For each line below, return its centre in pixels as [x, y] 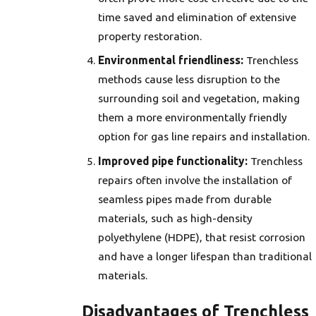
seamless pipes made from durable [185, 199]
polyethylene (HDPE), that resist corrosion [202, 237]
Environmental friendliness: [171, 60]
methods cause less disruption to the [189, 79]
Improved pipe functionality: [173, 161]
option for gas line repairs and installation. [204, 136]
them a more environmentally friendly [193, 117]
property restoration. [150, 36]
